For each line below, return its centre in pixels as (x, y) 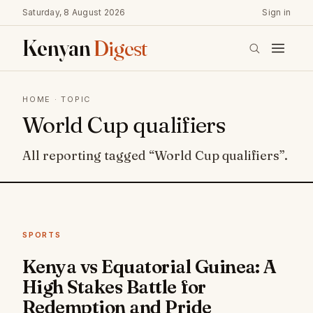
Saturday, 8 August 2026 (74, 12)
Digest (120, 48)
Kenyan (58, 48)
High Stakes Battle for (114, 287)
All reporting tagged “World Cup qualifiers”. (155, 155)
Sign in (276, 12)
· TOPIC (71, 99)
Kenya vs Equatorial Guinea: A (150, 267)
